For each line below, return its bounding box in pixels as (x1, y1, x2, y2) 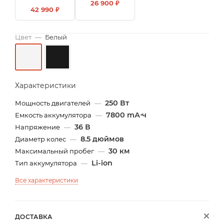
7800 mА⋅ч (106, 110, 146, 119)
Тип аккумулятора (15, 158, 78, 167)
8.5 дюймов (80, 134, 124, 143)
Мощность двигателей (15, 98, 92, 107)
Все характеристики (15, 176, 78, 184)
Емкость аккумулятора (15, 110, 93, 119)
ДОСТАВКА (15, 212, 52, 220)
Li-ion (91, 158, 112, 167)
